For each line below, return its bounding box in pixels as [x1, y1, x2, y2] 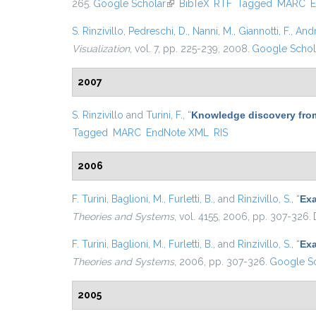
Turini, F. [146, 109, 183, 121]
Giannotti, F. [238, 25, 291, 37]
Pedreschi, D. [128, 25, 188, 37]
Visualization [72, 43, 130, 54]
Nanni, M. [193, 25, 233, 37]
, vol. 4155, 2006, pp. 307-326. [174, 211, 311, 222]
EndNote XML [145, 127, 209, 138]
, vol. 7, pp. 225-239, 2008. [130, 43, 250, 54]
